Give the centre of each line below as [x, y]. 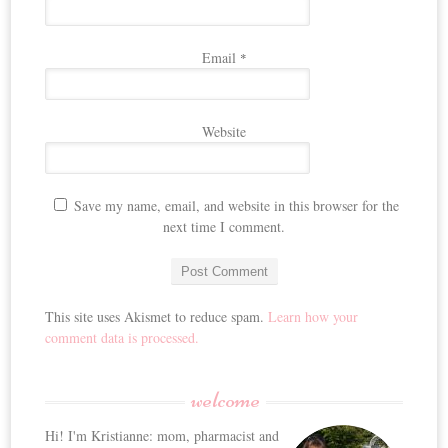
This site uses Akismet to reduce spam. [157, 316]
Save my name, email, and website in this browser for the [236, 205]
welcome [225, 399]
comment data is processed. [122, 337]
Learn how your [313, 316]
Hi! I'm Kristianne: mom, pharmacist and [162, 435]
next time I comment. [224, 226]
